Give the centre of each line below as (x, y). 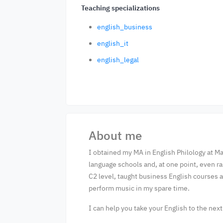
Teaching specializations (120, 8)
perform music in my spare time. (139, 188)
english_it (113, 43)
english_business (125, 27)
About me (115, 135)
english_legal (118, 60)
